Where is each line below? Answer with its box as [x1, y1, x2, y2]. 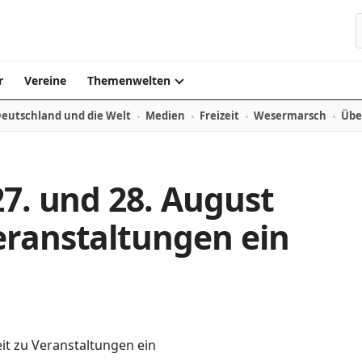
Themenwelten [87, 73, 170, 88]
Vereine [24, 73, 66, 88]
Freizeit [200, 108, 239, 123]
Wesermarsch [254, 108, 326, 123]
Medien [145, 108, 185, 123]
